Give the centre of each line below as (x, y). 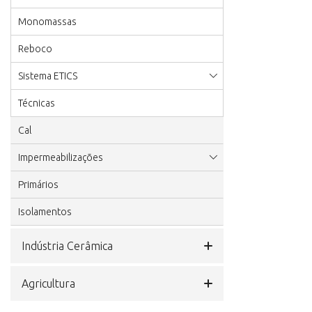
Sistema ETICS (48, 76)
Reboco (35, 49)
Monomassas (47, 22)
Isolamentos (45, 212)
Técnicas (37, 103)
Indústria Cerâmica (67, 246)
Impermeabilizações (61, 157)
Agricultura (48, 283)
